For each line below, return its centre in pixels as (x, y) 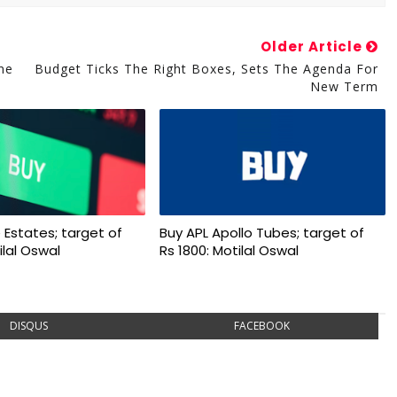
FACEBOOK (261, 326)
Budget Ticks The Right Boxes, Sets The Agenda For (206, 69)
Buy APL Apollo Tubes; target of (261, 233)
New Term (344, 86)
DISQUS (29, 326)
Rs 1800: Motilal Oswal (229, 250)
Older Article (313, 47)
